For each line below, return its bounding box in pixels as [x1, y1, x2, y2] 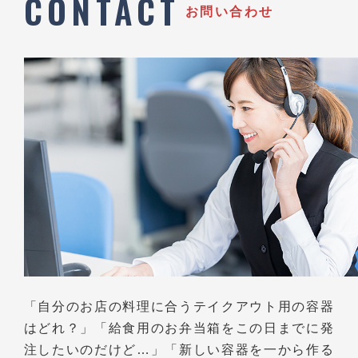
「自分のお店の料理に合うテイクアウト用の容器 [23, 300, 335, 314]
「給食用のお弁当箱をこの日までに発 [94, 321, 335, 336]
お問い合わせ [185, 4, 274, 18]
